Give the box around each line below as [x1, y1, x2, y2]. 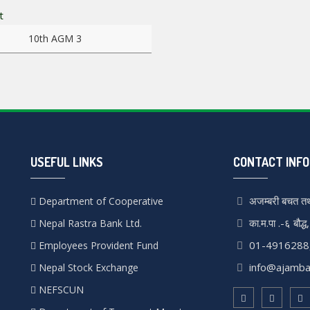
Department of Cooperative [36, 194, 163, 208]
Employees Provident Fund [36, 239, 158, 253]
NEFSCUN [36, 283, 84, 297]
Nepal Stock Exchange [36, 261, 138, 275]
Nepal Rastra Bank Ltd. [36, 217, 142, 230]
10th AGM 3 [28, 32, 82, 46]
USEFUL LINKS [30, 154, 103, 170]
